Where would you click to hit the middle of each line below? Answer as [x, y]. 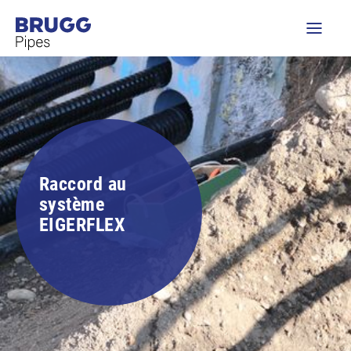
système [72, 204]
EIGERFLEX [82, 225]
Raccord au [83, 184]
